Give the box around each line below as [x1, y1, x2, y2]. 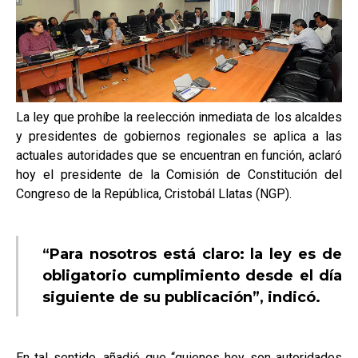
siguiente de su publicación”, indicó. [42, 288, 320, 307]
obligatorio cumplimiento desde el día [42, 267, 342, 285]
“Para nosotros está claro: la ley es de [42, 245, 342, 264]
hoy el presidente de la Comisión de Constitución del [16, 167, 342, 183]
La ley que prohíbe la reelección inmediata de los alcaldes [16, 109, 342, 125]
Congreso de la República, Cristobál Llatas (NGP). [16, 186, 292, 202]
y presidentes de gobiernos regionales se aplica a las [16, 129, 342, 145]
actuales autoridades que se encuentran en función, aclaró [16, 148, 342, 164]
